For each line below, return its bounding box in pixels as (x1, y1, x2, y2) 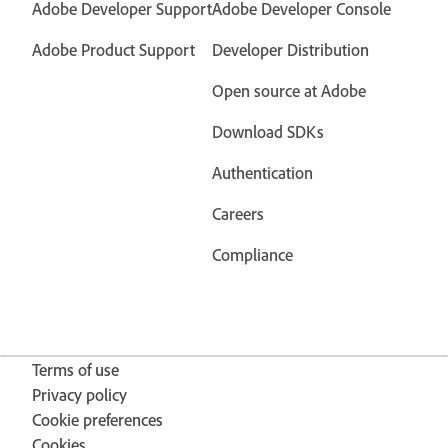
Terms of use (32, 359, 119, 380)
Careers (212, 203, 264, 224)
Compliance (212, 244, 293, 265)
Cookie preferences (32, 409, 163, 430)
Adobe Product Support (32, 39, 195, 60)
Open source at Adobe (212, 80, 366, 101)
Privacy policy (32, 384, 127, 405)
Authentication (212, 162, 313, 183)
